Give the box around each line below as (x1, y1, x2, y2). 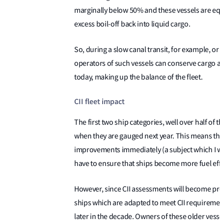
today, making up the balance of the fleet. (74, 72, 203, 82)
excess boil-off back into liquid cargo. (74, 19, 191, 29)
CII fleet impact (74, 96, 125, 107)
